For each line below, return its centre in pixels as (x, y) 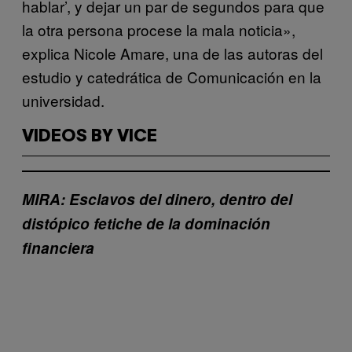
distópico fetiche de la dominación (146, 224)
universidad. (63, 100)
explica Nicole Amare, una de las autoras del (172, 53)
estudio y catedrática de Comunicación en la (172, 76)
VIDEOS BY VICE (90, 136)
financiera (58, 248)
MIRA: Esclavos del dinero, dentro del (157, 199)
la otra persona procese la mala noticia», (159, 29)
